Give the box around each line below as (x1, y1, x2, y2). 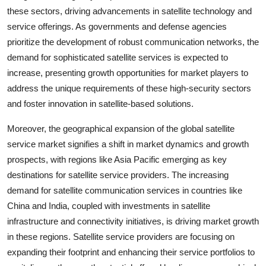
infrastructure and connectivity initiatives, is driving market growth (7, 216, 259, 226)
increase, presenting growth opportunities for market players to (7, 67, 248, 78)
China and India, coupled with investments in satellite (7, 200, 210, 211)
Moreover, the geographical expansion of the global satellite (7, 123, 235, 134)
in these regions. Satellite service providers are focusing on (7, 231, 235, 242)
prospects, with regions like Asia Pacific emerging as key (7, 154, 227, 164)
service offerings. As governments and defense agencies (7, 21, 227, 31)
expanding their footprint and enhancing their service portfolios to (7, 246, 255, 257)
